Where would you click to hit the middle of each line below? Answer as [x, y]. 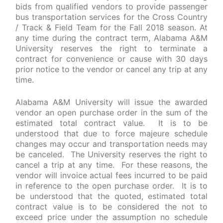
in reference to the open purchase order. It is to [111, 186]
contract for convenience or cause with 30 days [111, 59]
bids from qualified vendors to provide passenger [111, 6]
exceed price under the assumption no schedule [111, 217]
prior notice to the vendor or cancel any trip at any [111, 69]
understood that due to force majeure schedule [111, 133]
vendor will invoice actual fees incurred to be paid [111, 175]
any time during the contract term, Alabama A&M [111, 38]
